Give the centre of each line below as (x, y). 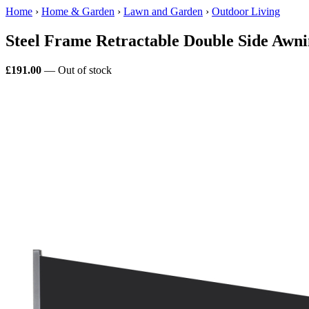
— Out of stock (77, 70)
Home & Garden (78, 11)
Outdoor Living (246, 11)
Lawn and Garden (163, 11)
